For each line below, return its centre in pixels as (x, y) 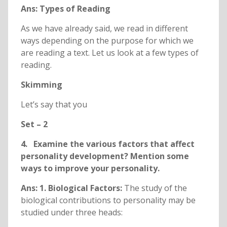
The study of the (155, 188)
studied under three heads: (71, 213)
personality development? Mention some (105, 156)
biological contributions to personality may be (108, 200)
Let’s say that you (54, 105)
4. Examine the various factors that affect (107, 144)
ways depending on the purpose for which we (107, 41)
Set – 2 (34, 124)
